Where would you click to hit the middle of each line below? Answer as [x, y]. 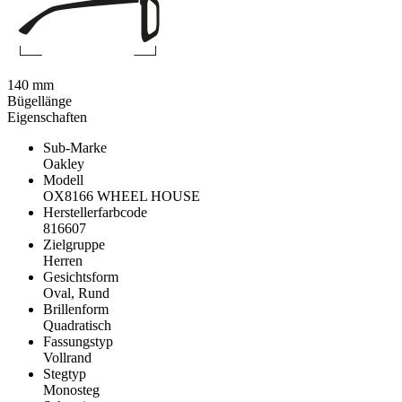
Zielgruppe [74, 245]
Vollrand [67, 358]
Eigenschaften [47, 118]
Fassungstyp [78, 342]
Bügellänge [39, 101]
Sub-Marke [75, 148]
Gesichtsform [81, 277]
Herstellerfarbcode [95, 213]
